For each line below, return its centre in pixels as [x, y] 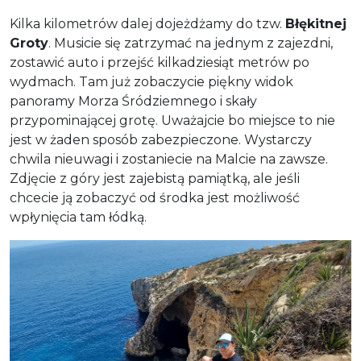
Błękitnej [316, 23]
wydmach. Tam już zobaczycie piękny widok [151, 81]
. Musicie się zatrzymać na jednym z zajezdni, [191, 43]
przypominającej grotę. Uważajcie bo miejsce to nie [172, 120]
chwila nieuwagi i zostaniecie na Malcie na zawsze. [169, 159]
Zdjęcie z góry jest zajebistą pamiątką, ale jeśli [155, 178]
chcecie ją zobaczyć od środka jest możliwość [155, 197]
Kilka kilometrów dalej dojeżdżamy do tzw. [147, 23]
